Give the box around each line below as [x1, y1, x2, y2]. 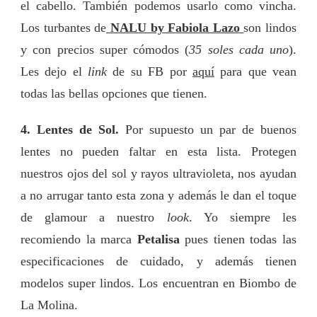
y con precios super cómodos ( [21, 42, 190, 57]
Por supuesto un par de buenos [125, 122, 296, 137]
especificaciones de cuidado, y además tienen [21, 253, 296, 268]
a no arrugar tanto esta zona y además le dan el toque [21, 188, 296, 202]
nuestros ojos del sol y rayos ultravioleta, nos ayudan [21, 166, 296, 180]
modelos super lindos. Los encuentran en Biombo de [21, 275, 296, 290]
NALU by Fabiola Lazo [106, 20, 240, 35]
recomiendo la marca [21, 231, 137, 246]
